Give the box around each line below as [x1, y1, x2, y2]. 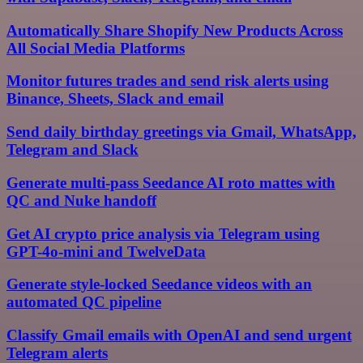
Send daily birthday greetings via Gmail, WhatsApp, [6, 123, 357, 141]
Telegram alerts [6, 344, 108, 361]
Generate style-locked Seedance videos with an [6, 275, 312, 293]
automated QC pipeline [6, 293, 161, 311]
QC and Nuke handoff [6, 191, 156, 209]
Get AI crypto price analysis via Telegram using [6, 224, 320, 242]
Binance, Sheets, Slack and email [6, 90, 224, 108]
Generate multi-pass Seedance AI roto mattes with [6, 173, 335, 191]
